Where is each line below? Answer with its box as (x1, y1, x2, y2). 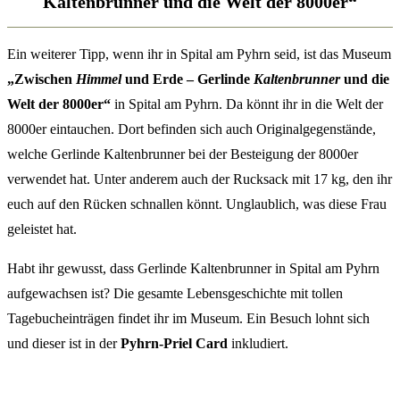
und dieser (7, 336, 65, 352)
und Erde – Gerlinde (121, 71, 254, 87)
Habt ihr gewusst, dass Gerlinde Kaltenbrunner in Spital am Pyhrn (7, 261, 379, 277)
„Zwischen (7, 71, 76, 87)
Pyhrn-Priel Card (121, 336, 231, 352)
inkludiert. (231, 336, 288, 352)
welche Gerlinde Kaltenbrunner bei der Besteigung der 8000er (7, 146, 358, 162)
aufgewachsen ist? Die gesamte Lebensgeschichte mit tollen (7, 286, 343, 302)
